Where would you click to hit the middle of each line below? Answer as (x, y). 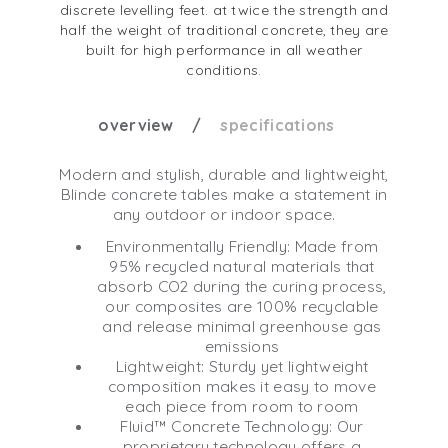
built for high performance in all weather (224, 49)
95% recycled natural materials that (242, 265)
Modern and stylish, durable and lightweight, (224, 173)
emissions (242, 345)
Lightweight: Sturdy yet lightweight (242, 365)
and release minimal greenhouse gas (242, 325)
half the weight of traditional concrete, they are (224, 29)
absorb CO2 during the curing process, (242, 285)
